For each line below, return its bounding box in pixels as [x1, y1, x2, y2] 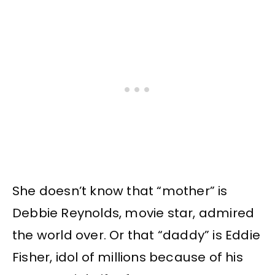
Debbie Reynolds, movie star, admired [12, 204, 255, 222]
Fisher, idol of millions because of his [12, 248, 243, 266]
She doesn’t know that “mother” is [12, 182, 228, 199]
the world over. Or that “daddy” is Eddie [12, 226, 261, 244]
